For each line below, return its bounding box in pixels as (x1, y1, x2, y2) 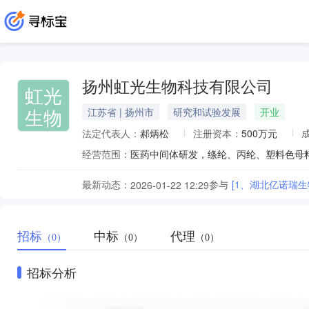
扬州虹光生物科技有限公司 (82, 79, 272, 96)
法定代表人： (82, 126, 140, 140)
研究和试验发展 (173, 105, 241, 119)
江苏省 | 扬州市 (88, 105, 154, 119)
